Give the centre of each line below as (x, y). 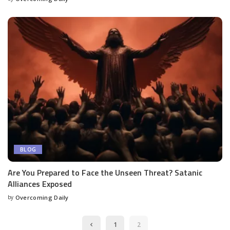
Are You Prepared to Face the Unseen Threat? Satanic (105, 173)
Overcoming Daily (42, 198)
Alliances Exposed (40, 184)
